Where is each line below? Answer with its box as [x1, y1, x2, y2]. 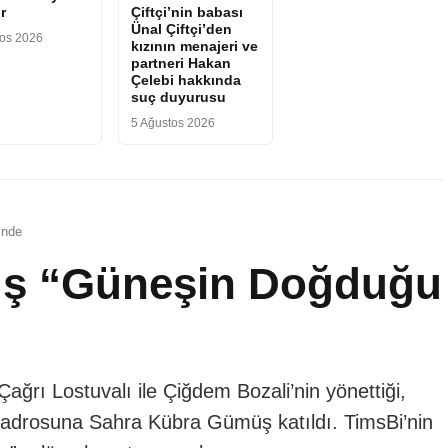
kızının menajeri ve [130, 37, 258, 54]
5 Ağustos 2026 [130, 115, 215, 130]
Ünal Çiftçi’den [130, 20, 232, 37]
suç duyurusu [130, 88, 226, 105]
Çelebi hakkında [130, 71, 241, 88]
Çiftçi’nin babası [130, 3, 243, 20]
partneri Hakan [130, 54, 231, 71]
